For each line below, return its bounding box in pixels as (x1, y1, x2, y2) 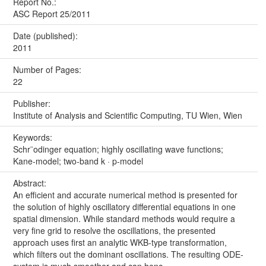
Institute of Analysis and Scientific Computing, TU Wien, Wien (12, 109, 242, 122)
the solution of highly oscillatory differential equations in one (12, 201, 236, 213)
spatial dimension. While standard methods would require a (12, 213, 235, 225)
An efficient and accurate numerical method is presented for (12, 189, 237, 201)
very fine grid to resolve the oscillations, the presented (12, 224, 216, 237)
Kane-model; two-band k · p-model (12, 155, 143, 167)
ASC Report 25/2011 (12, 8, 91, 20)
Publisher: (12, 97, 53, 110)
